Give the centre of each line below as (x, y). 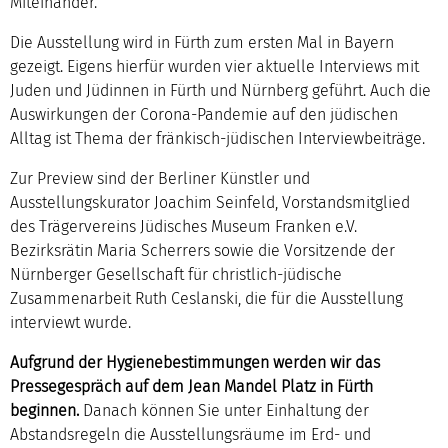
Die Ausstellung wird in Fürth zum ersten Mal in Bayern (202, 42)
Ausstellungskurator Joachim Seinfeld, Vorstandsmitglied (210, 202)
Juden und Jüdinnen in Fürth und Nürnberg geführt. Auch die (220, 90)
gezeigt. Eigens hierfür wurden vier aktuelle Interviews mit (214, 66)
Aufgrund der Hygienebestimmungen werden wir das (195, 362)
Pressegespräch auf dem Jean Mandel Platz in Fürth (191, 386)
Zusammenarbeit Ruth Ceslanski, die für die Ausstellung (206, 298)
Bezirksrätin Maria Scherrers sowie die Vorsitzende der (202, 250)
